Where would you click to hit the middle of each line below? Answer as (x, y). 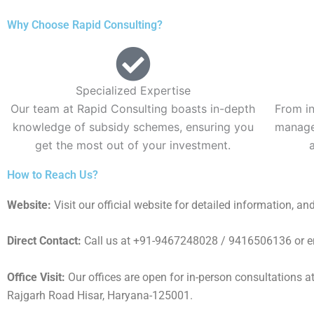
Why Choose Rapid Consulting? (85, 25)
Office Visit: (36, 277)
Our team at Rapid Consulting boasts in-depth (133, 108)
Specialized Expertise (133, 90)
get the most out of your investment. (133, 145)
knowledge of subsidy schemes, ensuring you (133, 127)
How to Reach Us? (53, 175)
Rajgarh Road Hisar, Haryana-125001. (100, 295)
